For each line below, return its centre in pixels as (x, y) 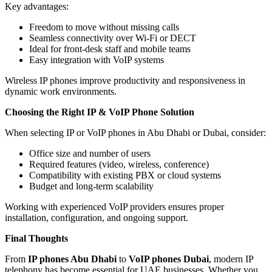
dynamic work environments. (61, 92)
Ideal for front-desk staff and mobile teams (110, 49)
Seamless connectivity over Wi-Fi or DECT (113, 38)
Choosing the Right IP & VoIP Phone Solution (100, 112)
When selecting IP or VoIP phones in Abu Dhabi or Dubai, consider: (135, 133)
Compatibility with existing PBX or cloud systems (125, 175)
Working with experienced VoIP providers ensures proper (114, 207)
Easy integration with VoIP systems (97, 60)
